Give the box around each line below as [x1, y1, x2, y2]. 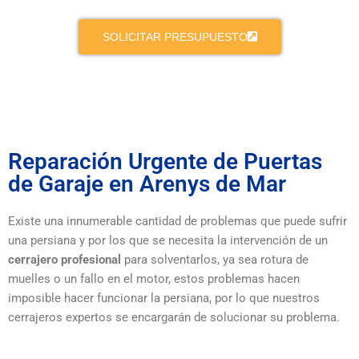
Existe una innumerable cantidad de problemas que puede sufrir [8, 214, 347, 229]
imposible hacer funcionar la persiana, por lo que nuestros [8, 291, 320, 306]
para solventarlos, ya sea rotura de [121, 252, 309, 268]
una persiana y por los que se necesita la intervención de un [8, 233, 328, 248]
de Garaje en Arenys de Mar [8, 171, 286, 198]
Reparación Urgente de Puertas [8, 148, 322, 175]
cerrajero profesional [8, 252, 121, 268]
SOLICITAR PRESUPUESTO [102, 30, 248, 44]
